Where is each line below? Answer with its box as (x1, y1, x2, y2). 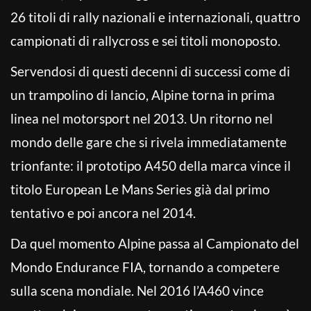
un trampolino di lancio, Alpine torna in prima (10, 86, 275, 103)
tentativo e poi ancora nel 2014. (10, 204, 196, 221)
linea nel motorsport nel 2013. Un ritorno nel (10, 110, 273, 126)
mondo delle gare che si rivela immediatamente (10, 133, 287, 150)
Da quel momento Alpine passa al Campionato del (10, 235, 299, 251)
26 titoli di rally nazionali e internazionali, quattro (10, 8, 301, 25)
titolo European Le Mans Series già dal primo (10, 180, 270, 197)
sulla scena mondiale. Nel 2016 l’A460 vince (10, 282, 264, 299)
